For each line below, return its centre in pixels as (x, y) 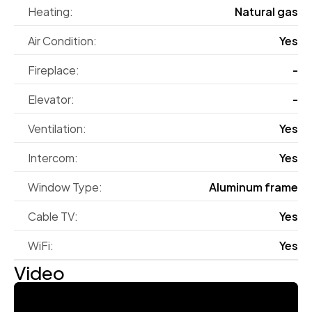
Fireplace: (54, 69)
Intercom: (53, 157)
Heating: (50, 11)
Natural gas (266, 11)
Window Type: (65, 186)
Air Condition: (62, 40)
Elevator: (51, 99)
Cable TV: (53, 216)
